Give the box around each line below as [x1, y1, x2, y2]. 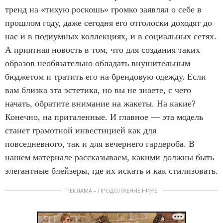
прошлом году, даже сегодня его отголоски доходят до [5, 17, 212, 28]
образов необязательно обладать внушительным [5, 58, 190, 68]
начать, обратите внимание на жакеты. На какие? [5, 98, 196, 109]
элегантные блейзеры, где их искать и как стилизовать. [5, 165, 218, 176]
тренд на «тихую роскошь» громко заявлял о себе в [5, 4, 202, 14]
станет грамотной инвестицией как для [5, 125, 156, 135]
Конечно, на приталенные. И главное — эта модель [5, 111, 203, 122]
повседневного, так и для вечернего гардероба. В [5, 138, 195, 149]
